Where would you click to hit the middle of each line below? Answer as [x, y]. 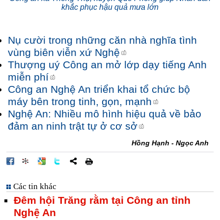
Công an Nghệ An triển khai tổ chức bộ [99, 89]
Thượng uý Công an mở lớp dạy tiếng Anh [107, 65]
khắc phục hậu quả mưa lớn [110, 7]
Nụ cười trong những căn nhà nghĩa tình [102, 40]
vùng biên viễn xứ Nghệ [64, 53]
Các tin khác [35, 186]
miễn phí [28, 77]
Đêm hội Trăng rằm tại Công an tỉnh [102, 200]
